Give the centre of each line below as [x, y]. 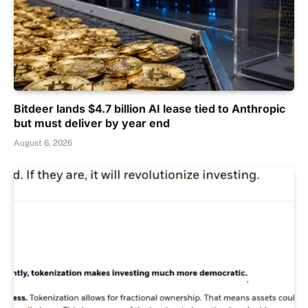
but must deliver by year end [92, 123]
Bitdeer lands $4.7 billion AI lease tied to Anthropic [150, 109]
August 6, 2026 [43, 143]
